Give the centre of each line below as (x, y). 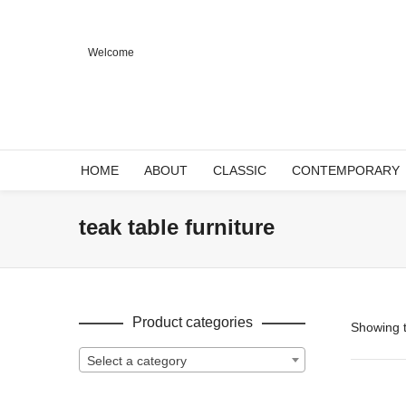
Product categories (192, 322)
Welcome (111, 53)
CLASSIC (240, 170)
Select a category (137, 361)
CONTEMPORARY (346, 170)
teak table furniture (177, 227)
